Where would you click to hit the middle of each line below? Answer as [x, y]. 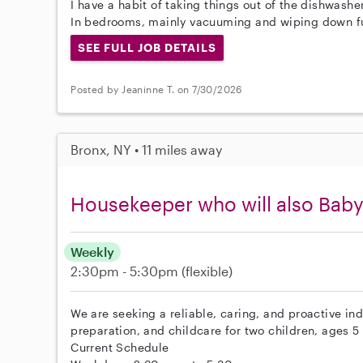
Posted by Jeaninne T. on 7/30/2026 [156, 90]
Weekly [93, 251]
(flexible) [207, 271]
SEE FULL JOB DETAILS [147, 48]
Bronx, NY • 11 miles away [147, 149]
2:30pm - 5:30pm [126, 271]
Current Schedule [120, 347]
